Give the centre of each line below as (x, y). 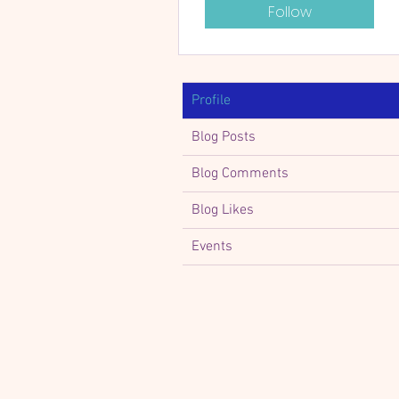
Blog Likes (223, 211)
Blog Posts (224, 138)
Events (212, 247)
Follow (289, 12)
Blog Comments (240, 174)
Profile (211, 101)
